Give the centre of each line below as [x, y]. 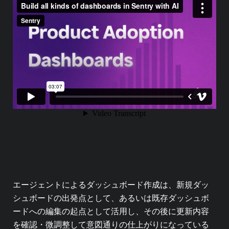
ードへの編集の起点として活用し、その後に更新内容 [111, 211]
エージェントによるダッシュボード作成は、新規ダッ [111, 185]
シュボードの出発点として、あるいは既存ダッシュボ [111, 198]
